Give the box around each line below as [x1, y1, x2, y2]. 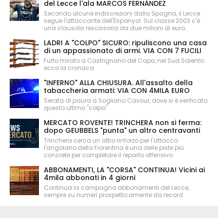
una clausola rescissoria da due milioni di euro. [44, 23, 186, 32]
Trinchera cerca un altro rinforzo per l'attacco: [44, 136, 179, 145]
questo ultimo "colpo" [44, 103, 108, 112]
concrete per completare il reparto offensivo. [44, 150, 174, 159]
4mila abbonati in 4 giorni [44, 172, 135, 182]
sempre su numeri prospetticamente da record [44, 190, 183, 199]
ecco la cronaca [44, 63, 94, 72]
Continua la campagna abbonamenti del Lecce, [44, 183, 189, 192]
